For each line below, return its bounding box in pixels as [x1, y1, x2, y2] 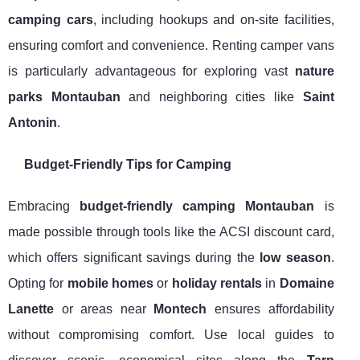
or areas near [54, 302, 154, 317]
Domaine [279, 276, 334, 291]
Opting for [8, 276, 67, 291]
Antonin [8, 116, 57, 130]
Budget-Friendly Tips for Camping [24, 157, 231, 172]
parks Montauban [8, 90, 121, 104]
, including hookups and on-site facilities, [92, 13, 334, 27]
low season [260, 251, 331, 265]
